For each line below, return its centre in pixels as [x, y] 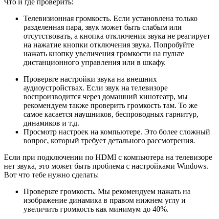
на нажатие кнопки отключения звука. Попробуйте [109, 45]
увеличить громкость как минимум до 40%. [96, 209]
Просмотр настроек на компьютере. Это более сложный [117, 132]
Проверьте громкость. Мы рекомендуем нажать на [107, 192]
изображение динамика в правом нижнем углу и [105, 200]
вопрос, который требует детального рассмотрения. [109, 141]
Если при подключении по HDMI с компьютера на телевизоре [108, 157]
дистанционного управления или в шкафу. [95, 63]
